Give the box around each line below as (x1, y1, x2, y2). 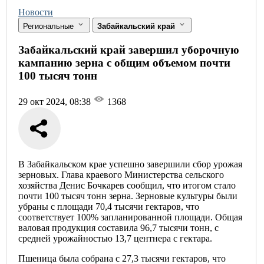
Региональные (23, 21, 76, 31)
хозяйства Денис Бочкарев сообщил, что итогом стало (18, 180, 236, 191)
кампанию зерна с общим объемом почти (18, 56, 230, 69)
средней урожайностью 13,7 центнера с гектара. (18, 233, 212, 244)
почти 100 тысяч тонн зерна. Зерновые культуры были (18, 191, 237, 202)
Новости (18, 6, 53, 17)
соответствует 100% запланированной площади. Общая (18, 212, 242, 223)
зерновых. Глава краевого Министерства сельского (18, 170, 224, 180)
